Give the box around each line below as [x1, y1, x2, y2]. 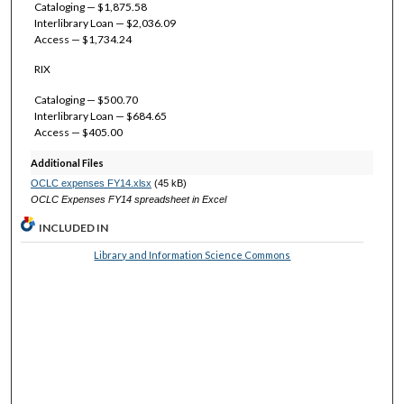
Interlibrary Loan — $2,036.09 [33, 15, 176, 30]
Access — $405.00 [33, 124, 123, 139]
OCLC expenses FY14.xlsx [30, 178, 151, 189]
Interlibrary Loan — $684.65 [33, 108, 167, 123]
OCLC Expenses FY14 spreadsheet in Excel [30, 194, 226, 206]
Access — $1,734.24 [33, 32, 132, 46]
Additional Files [30, 157, 104, 170]
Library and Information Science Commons [94, 249, 291, 262]
